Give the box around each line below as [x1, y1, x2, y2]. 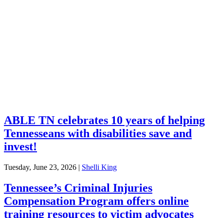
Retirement [4, 47, 49, 59]
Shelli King [82, 163, 117, 172]
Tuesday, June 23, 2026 [4, 163, 76, 172]
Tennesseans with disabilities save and [4, 127, 192, 140]
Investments [4, 91, 54, 103]
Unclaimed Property [4, 69, 87, 81]
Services [4, 3, 38, 16]
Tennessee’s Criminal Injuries [4, 182, 152, 195]
